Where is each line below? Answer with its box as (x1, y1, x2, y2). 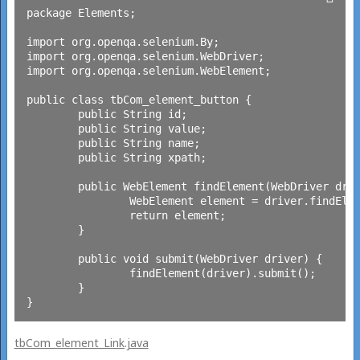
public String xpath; (26, 150, 78, 164)
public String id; (26, 107, 78, 121)
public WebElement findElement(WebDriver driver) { (26, 179, 78, 193)
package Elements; (26, 6, 136, 19)
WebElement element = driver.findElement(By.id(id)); (26, 194, 129, 207)
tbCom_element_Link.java (14, 334, 149, 350)
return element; (26, 208, 129, 222)
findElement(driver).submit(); (26, 266, 129, 280)
